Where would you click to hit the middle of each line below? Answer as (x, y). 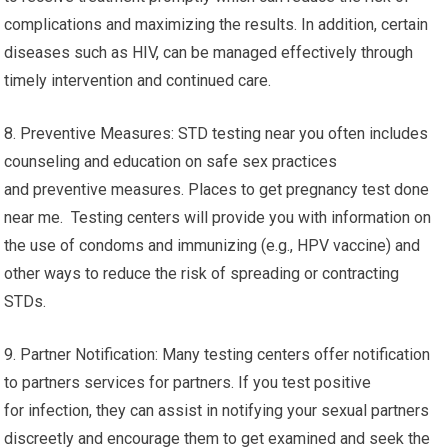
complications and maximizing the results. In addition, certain (216, 24)
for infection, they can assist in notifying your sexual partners (217, 410)
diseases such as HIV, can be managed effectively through (209, 52)
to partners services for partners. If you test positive (188, 382)
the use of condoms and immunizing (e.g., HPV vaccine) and (212, 245)
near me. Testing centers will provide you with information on (218, 217)
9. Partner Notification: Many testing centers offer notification (217, 354)
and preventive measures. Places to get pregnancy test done (217, 189)
